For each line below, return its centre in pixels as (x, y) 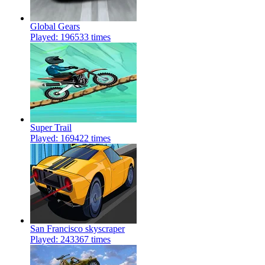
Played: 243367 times (70, 240)
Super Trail (51, 128)
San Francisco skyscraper (77, 229)
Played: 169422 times (70, 138)
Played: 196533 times (70, 37)
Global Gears (55, 27)
